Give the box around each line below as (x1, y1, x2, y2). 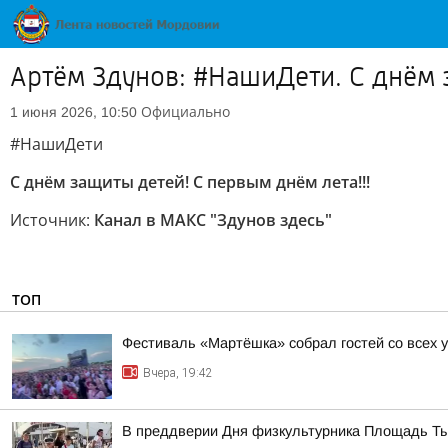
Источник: (10, 209, 94, 231)
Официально (141, 102, 230, 121)
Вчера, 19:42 (143, 366, 213, 380)
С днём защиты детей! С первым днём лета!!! (10, 171, 370, 193)
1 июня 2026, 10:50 (10, 104, 137, 120)
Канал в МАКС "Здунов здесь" (94, 209, 332, 231)
